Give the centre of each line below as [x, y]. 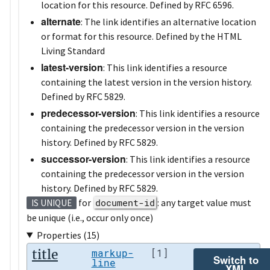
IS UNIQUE [52, 202]
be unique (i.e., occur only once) [90, 217]
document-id [125, 202]
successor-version [83, 159]
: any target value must [204, 202]
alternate [61, 21]
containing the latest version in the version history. [146, 82]
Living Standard [73, 50]
